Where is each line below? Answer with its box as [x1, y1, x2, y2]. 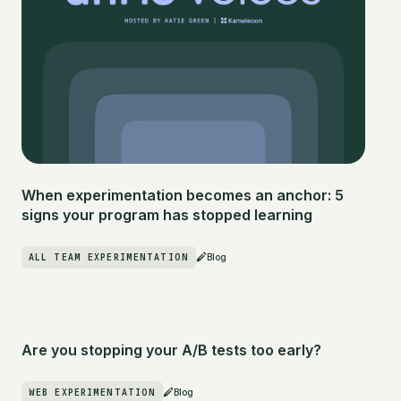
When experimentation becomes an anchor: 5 [21, 185, 344, 204]
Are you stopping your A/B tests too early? [21, 340, 321, 359]
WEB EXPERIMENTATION [29, 385, 157, 398]
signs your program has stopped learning [21, 205, 312, 224]
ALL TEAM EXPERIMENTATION [29, 250, 189, 263]
